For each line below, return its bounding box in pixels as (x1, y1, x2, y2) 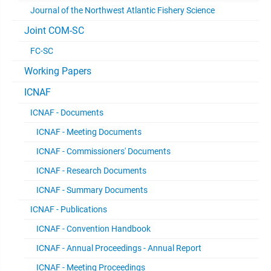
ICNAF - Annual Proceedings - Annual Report (36, 243, 201, 253)
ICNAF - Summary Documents (36, 185, 148, 195)
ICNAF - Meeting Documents (36, 127, 142, 137)
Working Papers (24, 65, 91, 77)
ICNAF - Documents (30, 108, 103, 117)
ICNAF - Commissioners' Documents (36, 146, 171, 156)
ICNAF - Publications (30, 204, 107, 214)
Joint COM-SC (24, 25, 84, 36)
